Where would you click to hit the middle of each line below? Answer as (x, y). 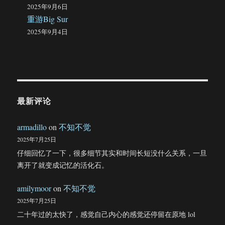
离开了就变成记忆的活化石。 (63, 165)
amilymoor (34, 188)
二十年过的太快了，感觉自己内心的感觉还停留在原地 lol (106, 214)
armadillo (32, 127)
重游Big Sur (48, 19)
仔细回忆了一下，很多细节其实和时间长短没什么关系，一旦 (112, 153)
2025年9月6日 (48, 7)
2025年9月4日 (48, 32)
